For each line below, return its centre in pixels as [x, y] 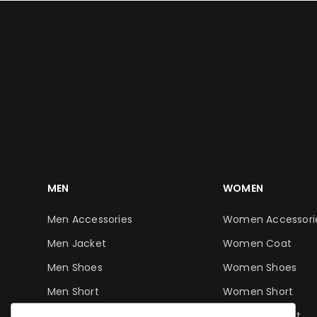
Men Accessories [90, 219]
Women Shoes [260, 267]
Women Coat [257, 243]
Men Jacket [77, 243]
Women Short [258, 292]
